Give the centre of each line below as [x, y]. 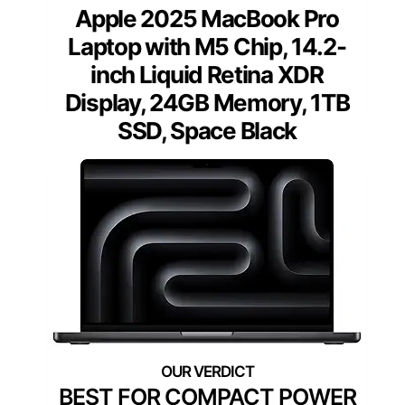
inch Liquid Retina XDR [207, 75]
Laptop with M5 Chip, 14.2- [207, 47]
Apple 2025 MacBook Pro [207, 19]
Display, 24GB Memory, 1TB [207, 103]
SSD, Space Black [207, 131]
